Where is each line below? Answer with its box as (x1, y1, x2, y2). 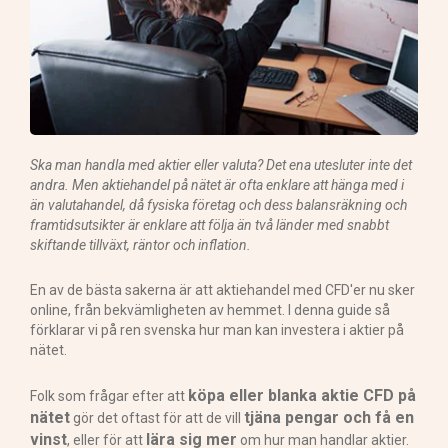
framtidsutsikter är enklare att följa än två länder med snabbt (30, 216, 389, 233)
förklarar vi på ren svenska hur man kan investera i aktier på (30, 321, 404, 338)
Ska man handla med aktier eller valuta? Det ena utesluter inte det (30, 156, 412, 173)
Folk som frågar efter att (30, 387, 188, 404)
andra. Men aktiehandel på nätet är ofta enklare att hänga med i (30, 176, 404, 193)
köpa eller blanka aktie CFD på (188, 385, 416, 405)
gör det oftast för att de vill (70, 409, 244, 426)
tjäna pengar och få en (244, 407, 414, 427)
